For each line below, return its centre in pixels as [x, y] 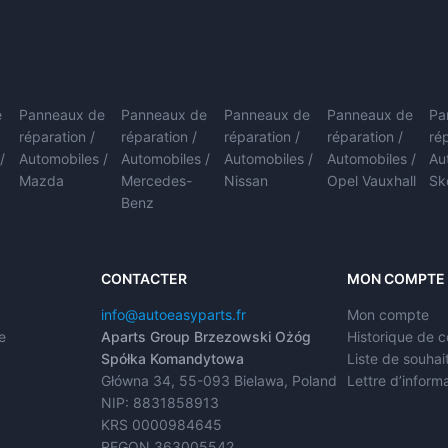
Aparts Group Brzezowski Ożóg [205, 337]
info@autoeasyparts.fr [173, 315]
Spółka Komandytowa [172, 359]
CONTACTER [143, 279]
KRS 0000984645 [161, 425]
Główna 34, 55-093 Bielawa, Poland [218, 381]
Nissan [246, 181]
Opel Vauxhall [371, 181]
